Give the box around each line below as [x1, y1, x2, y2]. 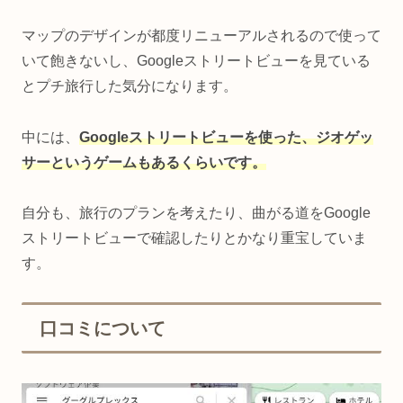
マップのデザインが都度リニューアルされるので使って [22, 27, 381, 43]
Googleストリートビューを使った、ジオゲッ [79, 129, 373, 145]
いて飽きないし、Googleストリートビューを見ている [22, 52, 371, 68]
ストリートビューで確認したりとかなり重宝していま [22, 230, 367, 246]
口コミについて [40, 318, 166, 339]
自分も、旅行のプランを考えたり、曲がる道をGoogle [22, 205, 371, 221]
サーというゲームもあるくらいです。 [22, 154, 266, 170]
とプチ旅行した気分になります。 [22, 77, 237, 94]
